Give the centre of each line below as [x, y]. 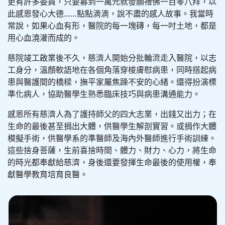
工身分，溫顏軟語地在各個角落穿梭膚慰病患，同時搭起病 [112, 70]
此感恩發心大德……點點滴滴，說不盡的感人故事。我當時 [110, 14]
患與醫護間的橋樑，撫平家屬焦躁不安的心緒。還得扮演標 [112, 82]
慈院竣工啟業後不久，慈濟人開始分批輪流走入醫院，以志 [112, 58]
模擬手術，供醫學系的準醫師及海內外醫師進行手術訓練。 [112, 138]
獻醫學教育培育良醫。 [48, 174]
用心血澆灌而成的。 [44, 38]
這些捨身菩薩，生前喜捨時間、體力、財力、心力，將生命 [112, 150]
